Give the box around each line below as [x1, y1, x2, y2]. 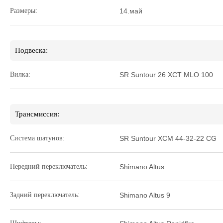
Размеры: [10, 7, 37, 14]
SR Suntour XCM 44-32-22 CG [119, 134, 217, 142]
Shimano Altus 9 [119, 191, 170, 199]
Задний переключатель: [10, 191, 80, 199]
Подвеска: [15, 46, 48, 54]
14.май [119, 7, 142, 15]
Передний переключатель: [10, 163, 88, 170]
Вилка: [10, 71, 30, 78]
